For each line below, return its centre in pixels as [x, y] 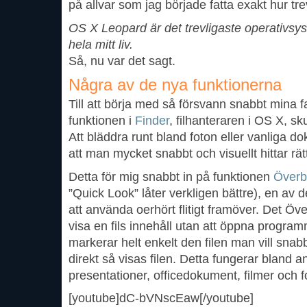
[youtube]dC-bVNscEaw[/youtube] [161, 298]
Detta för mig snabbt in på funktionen [171, 176]
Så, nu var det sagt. [122, 61]
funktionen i [102, 120]
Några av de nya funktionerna [175, 85]
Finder [152, 120]
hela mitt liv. [101, 44]
